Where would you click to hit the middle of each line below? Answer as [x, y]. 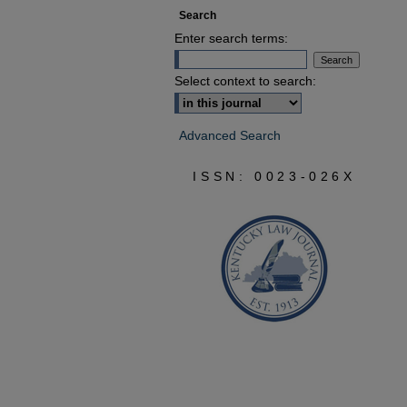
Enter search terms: [231, 38]
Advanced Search [230, 135]
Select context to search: [245, 81]
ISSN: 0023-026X [274, 176]
